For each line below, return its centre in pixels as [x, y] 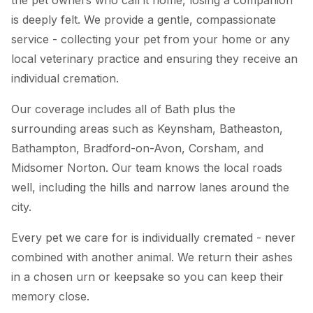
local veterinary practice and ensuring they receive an [154, 58]
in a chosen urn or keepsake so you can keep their [147, 276]
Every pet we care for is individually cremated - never [153, 237]
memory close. [50, 296]
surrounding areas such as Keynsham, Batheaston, [147, 128]
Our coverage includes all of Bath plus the [123, 109]
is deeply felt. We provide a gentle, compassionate [144, 19]
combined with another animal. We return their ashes [152, 257]
